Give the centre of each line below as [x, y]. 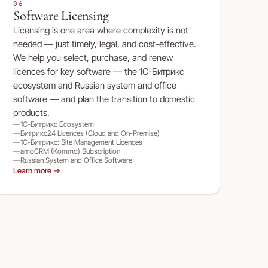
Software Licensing [61, 16]
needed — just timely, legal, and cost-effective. [105, 44]
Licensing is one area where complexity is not [101, 30]
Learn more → [37, 170]
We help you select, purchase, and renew [93, 58]
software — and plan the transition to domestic [104, 99]
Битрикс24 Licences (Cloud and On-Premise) [90, 133]
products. [32, 113]
